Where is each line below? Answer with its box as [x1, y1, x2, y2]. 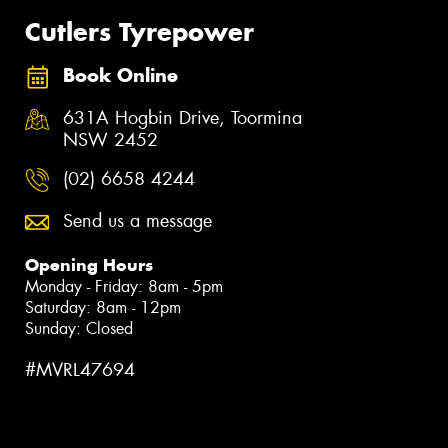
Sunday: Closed [25, 317, 133, 339]
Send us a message [63, 208, 212, 233]
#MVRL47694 [25, 357, 135, 382]
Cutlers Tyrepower [25, 15, 254, 48]
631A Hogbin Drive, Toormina [63, 105, 302, 130]
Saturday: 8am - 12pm [25, 296, 181, 318]
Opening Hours [25, 253, 153, 276]
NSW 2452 [63, 127, 158, 152]
